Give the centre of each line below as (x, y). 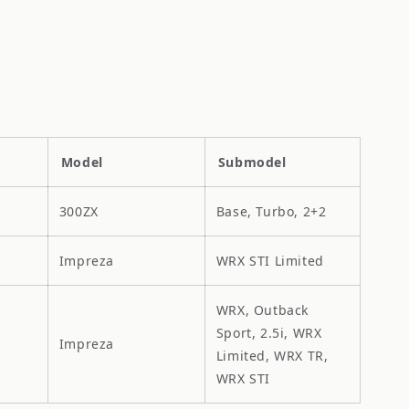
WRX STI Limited (270, 260)
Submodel (252, 162)
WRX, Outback (262, 309)
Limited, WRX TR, (272, 355)
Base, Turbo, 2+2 (271, 211)
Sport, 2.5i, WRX (269, 332)
